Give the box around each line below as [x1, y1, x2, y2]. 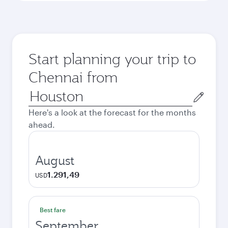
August [35, 152, 74, 168]
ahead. [28, 120, 55, 129]
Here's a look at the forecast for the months [28, 107, 196, 117]
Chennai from [28, 68, 118, 87]
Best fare [40, 206, 66, 213]
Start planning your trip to [28, 49, 196, 68]
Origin [28, 87, 52, 97]
